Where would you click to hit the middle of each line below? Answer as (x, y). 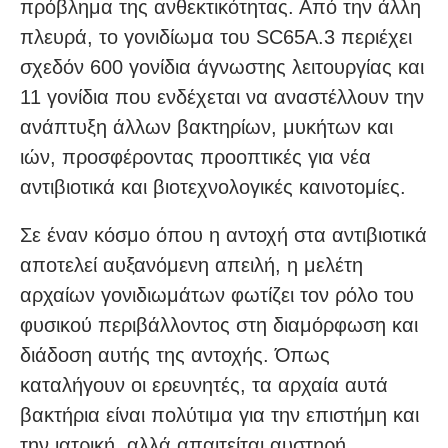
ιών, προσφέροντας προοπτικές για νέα (195, 157)
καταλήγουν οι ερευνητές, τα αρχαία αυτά (204, 385)
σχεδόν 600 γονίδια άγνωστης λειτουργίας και (222, 67)
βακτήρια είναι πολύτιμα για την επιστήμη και (219, 415)
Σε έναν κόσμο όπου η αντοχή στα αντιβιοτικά (223, 235)
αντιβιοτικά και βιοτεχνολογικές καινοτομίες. (213, 187)
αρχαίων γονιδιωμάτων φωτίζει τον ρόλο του (217, 295)
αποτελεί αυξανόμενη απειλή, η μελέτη (191, 265)
